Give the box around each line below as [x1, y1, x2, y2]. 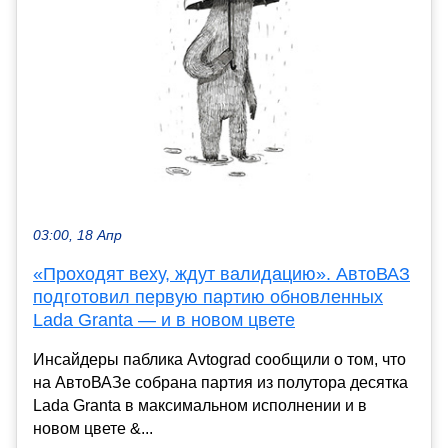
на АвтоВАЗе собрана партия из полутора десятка [33, 374, 408, 392]
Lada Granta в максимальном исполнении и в [33, 397, 367, 415]
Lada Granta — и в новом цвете [33, 310, 295, 331]
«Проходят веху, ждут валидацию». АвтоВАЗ [33, 264, 410, 285]
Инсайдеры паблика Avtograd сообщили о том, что [33, 351, 406, 369]
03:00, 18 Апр [33, 228, 122, 244]
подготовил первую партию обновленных [33, 287, 383, 308]
